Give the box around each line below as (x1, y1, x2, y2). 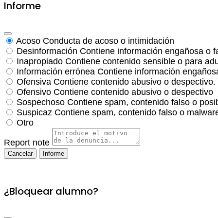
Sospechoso (17, 97, 65, 107)
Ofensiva (17, 76, 51, 87)
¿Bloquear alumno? (4, 184, 98, 198)
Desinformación (17, 46, 77, 56)
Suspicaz (17, 107, 52, 117)
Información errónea (17, 66, 95, 76)
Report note (4, 137, 50, 147)
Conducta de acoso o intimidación (43, 36, 174, 46)
